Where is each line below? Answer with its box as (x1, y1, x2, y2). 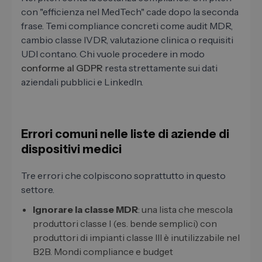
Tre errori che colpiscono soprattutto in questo (21, 170, 226, 182)
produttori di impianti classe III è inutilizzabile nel (33, 232, 240, 244)
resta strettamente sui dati (103, 62, 218, 74)
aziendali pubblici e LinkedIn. (21, 76, 143, 88)
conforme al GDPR (21, 62, 103, 74)
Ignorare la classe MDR (33, 204, 138, 216)
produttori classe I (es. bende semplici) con (33, 218, 217, 230)
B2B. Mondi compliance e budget (33, 246, 173, 258)
